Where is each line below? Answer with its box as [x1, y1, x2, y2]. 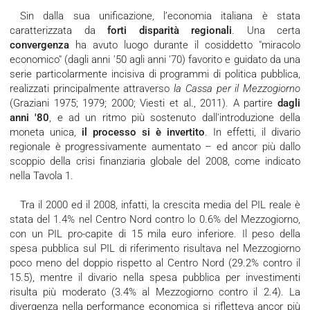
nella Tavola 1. [10, 170, 73, 183]
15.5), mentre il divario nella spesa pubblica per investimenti [10, 271, 300, 284]
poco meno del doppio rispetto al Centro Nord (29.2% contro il [10, 257, 300, 270]
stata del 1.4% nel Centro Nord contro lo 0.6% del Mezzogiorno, [10, 213, 300, 226]
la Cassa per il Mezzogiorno [174, 82, 301, 95]
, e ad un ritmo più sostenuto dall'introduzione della [49, 111, 301, 125]
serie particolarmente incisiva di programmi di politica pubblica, [10, 68, 300, 81]
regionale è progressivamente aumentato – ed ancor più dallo [10, 140, 300, 154]
